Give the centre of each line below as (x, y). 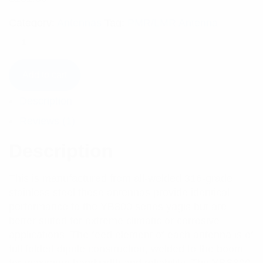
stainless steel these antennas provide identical (119, 193)
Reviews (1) (48, 121)
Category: (33, 23)
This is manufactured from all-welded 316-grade (121, 178)
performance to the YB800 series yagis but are (118, 207)
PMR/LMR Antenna (173, 23)
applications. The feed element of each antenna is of (131, 235)
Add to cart (45, 75)
